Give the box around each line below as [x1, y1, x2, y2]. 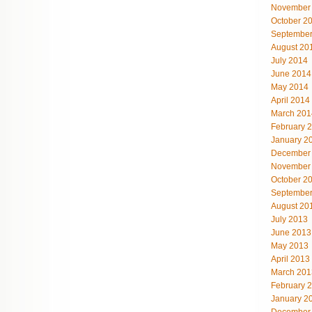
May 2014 [271, 82, 309, 92]
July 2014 [271, 56, 308, 65]
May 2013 [271, 241, 309, 251]
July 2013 [271, 214, 308, 224]
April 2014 [271, 95, 310, 105]
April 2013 [271, 254, 310, 264]
